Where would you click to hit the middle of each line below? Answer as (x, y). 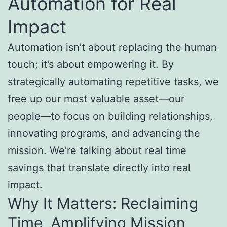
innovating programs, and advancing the (104, 134)
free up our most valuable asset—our (96, 99)
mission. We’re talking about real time (97, 151)
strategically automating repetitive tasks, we (113, 82)
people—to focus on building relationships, (110, 116)
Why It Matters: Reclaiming (103, 203)
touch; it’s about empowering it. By (91, 65)
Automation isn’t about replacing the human (112, 47)
